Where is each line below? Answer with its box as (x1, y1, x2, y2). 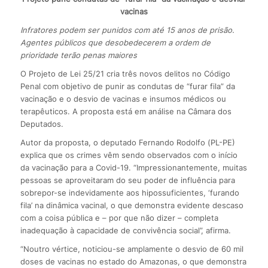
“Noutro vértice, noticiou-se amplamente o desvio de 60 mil (20, 244, 243, 254)
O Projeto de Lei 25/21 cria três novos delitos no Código (20, 69, 230, 79)
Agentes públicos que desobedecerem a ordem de (20, 38, 211, 48)
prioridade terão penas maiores (20, 50, 137, 60)
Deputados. (20, 119, 63, 129)
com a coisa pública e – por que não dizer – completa (20, 213, 218, 223)
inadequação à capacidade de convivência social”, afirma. (20, 226, 231, 236)
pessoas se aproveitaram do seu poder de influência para (20, 175, 235, 185)
